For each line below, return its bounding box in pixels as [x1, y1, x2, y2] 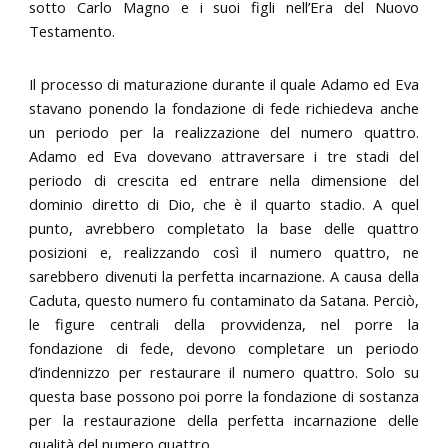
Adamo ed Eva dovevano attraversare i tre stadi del [29, 146, 419, 167]
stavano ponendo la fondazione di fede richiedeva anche [29, 98, 419, 119]
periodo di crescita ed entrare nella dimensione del [29, 170, 419, 191]
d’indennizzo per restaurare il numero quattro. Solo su [29, 362, 419, 383]
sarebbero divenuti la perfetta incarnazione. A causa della [29, 266, 419, 287]
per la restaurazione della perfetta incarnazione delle [29, 410, 419, 431]
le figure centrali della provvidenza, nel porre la [29, 314, 419, 335]
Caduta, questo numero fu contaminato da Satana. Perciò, [29, 290, 419, 311]
